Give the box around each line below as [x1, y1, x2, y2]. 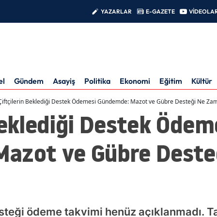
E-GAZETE [146, 7, 175, 15]
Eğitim [159, 76, 182, 86]
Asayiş [53, 76, 75, 86]
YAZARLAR [101, 7, 132, 15]
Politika [84, 76, 110, 86]
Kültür [191, 76, 212, 86]
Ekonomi [120, 76, 150, 86]
